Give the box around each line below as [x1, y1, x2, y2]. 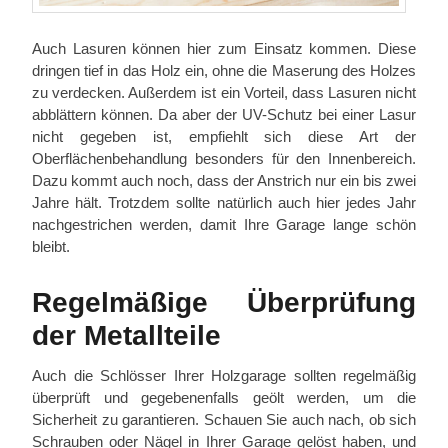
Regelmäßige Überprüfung [32, 286, 416, 318]
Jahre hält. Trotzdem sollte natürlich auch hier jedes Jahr [32, 193, 416, 211]
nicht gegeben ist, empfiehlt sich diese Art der [32, 127, 416, 145]
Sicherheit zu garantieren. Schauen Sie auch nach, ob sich [32, 410, 416, 428]
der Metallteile [32, 319, 221, 351]
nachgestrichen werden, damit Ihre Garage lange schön [32, 215, 416, 233]
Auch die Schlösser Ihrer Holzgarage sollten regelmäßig [32, 366, 416, 384]
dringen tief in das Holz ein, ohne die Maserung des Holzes [32, 61, 416, 79]
